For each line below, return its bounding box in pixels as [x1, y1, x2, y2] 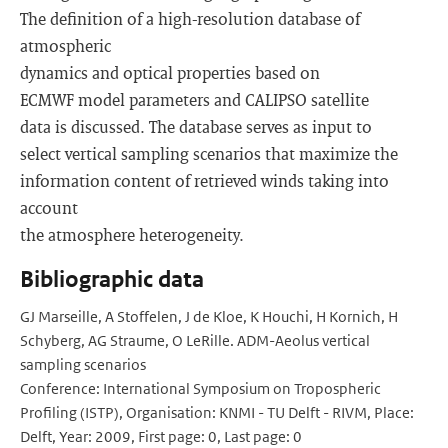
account [20, 197, 78, 218]
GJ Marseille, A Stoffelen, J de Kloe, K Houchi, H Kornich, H [20, 307, 398, 326]
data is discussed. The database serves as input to [20, 116, 372, 137]
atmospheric [20, 35, 111, 56]
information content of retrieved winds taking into [20, 170, 389, 191]
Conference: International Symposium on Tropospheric [20, 379, 381, 398]
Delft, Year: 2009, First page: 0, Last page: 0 [20, 427, 302, 446]
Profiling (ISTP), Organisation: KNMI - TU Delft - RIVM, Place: [20, 403, 414, 422]
